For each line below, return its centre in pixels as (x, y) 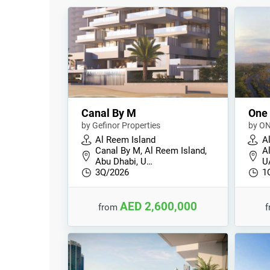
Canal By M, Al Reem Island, (151, 151)
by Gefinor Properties (121, 125)
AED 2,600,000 (159, 206)
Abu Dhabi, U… (124, 162)
